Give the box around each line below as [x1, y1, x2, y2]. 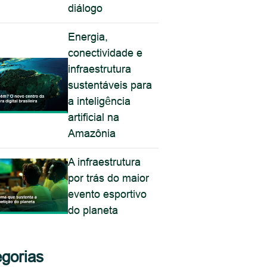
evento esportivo [68, 187, 147, 201]
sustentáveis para [68, 78, 153, 92]
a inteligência [68, 94, 131, 108]
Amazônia [68, 126, 116, 140]
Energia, [68, 30, 108, 44]
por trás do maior [68, 171, 150, 185]
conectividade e [68, 46, 143, 60]
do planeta [68, 203, 119, 217]
